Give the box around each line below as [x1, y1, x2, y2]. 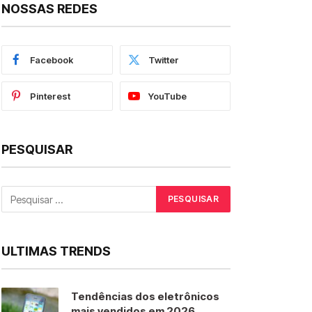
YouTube [148, 91, 187, 102]
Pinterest [30, 91, 70, 102]
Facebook [30, 54, 73, 65]
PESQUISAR [1, 142, 72, 157]
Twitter [148, 54, 179, 65]
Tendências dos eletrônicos [71, 290, 219, 303]
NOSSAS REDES [1, 1, 97, 16]
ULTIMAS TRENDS [1, 244, 111, 258]
